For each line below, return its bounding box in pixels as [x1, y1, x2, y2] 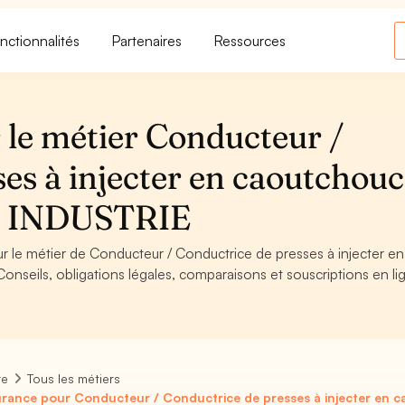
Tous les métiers [27, 371, 121, 386]
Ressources [214, 31, 287, 50]
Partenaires [112, 31, 183, 50]
